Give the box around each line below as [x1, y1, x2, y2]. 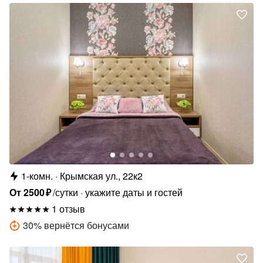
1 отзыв [52, 201, 85, 215]
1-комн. [21, 168, 53, 183]
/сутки [53, 185, 79, 199]
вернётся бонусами [44, 218, 129, 232]
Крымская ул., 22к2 [60, 168, 143, 183]
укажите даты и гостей [85, 185, 183, 199]
